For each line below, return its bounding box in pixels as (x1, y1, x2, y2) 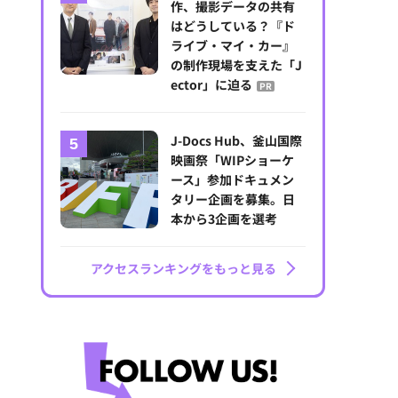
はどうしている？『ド (171, 16, 296, 35)
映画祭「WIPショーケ (171, 150, 295, 169)
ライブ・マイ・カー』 (171, 36, 296, 54)
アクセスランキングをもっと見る (90, 259, 276, 277)
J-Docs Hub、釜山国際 (171, 131, 303, 149)
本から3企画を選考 (171, 209, 278, 227)
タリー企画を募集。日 (171, 189, 296, 208)
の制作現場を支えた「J (171, 55, 303, 74)
